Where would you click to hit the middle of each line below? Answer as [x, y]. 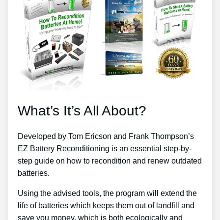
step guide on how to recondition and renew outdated [110, 161]
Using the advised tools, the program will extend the [107, 193]
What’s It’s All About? [82, 110]
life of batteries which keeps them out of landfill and [106, 205]
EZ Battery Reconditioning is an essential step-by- [105, 148]
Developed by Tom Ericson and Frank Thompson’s [106, 136]
